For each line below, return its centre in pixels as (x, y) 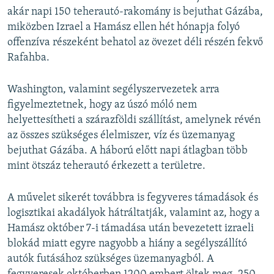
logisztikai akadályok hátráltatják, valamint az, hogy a (134, 213)
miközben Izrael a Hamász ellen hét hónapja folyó (124, 28)
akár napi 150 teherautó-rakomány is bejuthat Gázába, (135, 12)
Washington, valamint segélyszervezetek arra (113, 90)
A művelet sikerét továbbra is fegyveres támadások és (133, 198)
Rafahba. (28, 58)
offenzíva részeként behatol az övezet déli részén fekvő (135, 43)
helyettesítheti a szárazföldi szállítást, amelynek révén (134, 120)
